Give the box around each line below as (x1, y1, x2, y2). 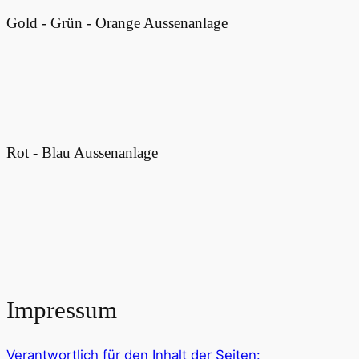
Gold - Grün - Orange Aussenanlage (6, 14, 228, 32)
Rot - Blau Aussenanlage (6, 143, 158, 161)
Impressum (6, 295, 117, 324)
